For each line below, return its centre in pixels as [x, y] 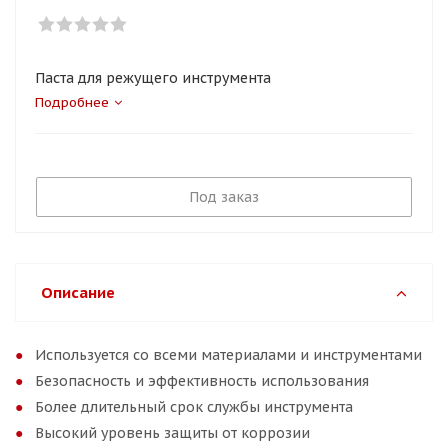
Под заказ [224, 197]
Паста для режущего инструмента [153, 78]
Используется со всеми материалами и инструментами [228, 355]
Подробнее [72, 102]
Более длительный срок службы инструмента [194, 407]
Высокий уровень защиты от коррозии [172, 433]
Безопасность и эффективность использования [202, 381]
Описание [78, 292]
